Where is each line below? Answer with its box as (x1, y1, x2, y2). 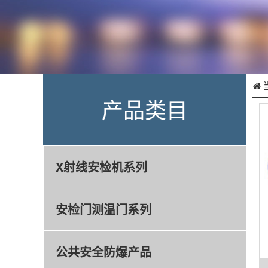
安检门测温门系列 (56, 200, 151, 218)
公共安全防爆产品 (56, 243, 151, 260)
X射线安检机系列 (56, 158, 147, 175)
